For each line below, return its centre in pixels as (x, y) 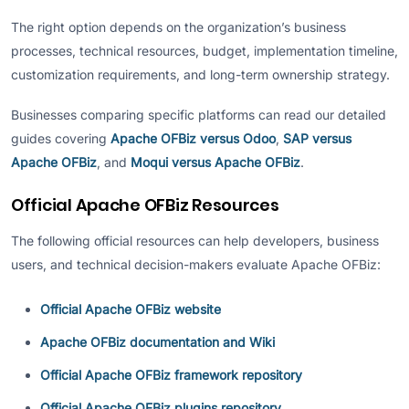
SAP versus (317, 138)
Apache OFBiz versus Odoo (193, 138)
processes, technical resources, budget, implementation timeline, (204, 51)
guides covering (61, 138)
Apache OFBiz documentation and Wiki (157, 341)
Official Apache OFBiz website (131, 309)
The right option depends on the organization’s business (178, 27)
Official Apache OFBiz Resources (145, 204)
